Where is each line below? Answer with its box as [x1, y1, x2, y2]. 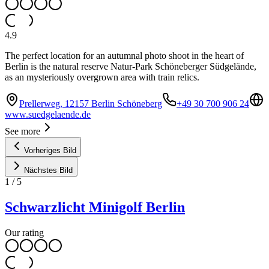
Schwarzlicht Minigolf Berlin [5, 199, 185, 215]
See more [5, 125, 40, 136]
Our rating [5, 227, 44, 238]
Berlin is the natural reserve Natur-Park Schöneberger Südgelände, [5, 61, 256, 71]
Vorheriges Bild [24, 145, 76, 155]
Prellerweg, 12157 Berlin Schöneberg [19, 98, 162, 109]
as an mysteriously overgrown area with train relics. [5, 71, 199, 82]
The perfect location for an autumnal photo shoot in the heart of [5, 50, 244, 61]
